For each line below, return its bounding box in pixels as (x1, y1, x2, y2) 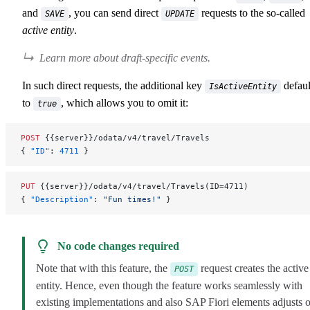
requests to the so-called (199, 7, 305, 19)
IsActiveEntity (209, 82, 277, 92)
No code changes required (57, 239, 180, 252)
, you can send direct (69, 7, 161, 19)
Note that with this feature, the (36, 262, 170, 274)
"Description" (30, 194, 93, 205)
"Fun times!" (103, 194, 161, 205)
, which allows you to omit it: (61, 97, 188, 109)
